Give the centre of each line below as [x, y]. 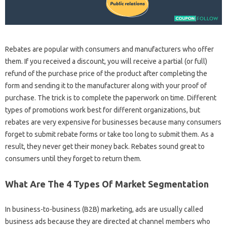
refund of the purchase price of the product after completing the [106, 74]
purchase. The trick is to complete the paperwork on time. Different [111, 98]
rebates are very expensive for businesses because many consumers [113, 122]
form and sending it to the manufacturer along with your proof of [106, 86]
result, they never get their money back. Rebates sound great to [105, 147]
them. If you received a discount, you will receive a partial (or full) [106, 62]
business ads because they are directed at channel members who [108, 222]
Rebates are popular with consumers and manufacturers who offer [109, 49]
